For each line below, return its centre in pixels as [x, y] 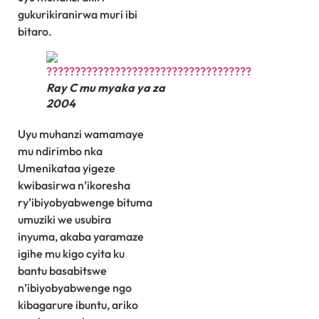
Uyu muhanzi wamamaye [81, 134]
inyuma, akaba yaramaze [81, 237]
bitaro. [35, 32]
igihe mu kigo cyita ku [71, 254]
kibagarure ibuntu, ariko [78, 305]
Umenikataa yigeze [67, 168]
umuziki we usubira [64, 220]
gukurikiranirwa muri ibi [78, 15]
